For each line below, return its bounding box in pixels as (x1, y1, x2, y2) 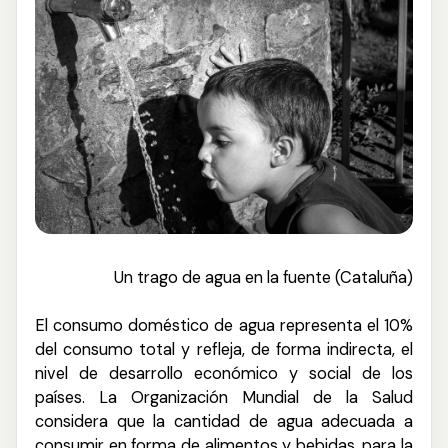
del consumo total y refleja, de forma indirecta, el (35, 339, 413, 361)
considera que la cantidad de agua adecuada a (35, 411, 413, 433)
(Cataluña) (331, 267, 413, 289)
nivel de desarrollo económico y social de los (35, 363, 413, 385)
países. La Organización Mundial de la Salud (35, 387, 413, 409)
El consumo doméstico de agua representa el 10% (35, 315, 413, 337)
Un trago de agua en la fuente (114, 267, 331, 289)
